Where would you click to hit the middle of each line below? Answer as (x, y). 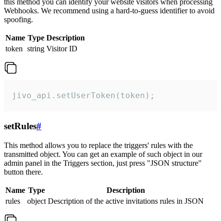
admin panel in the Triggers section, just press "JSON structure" (103, 163)
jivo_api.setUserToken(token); (83, 96)
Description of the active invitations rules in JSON (126, 201)
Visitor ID (62, 49)
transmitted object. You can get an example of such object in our (103, 154)
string (36, 49)
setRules (20, 126)
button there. (23, 172)
